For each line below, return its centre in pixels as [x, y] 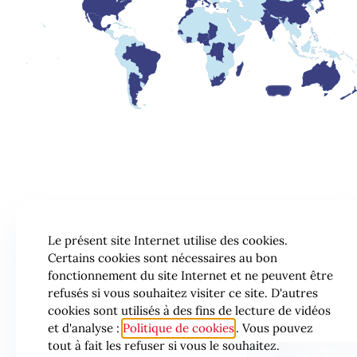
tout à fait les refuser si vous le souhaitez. [164, 345]
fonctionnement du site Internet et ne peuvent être [190, 275]
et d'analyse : [85, 328]
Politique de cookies [178, 328]
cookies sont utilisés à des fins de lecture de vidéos [189, 310]
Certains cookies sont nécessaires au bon [163, 258]
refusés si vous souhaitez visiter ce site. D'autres [183, 293]
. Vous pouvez [275, 328]
